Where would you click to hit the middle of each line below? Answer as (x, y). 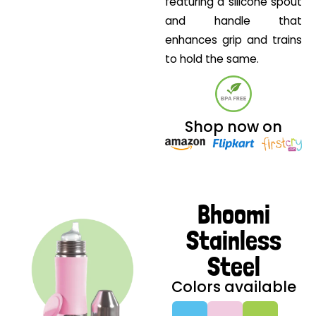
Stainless (233, 241)
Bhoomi (233, 214)
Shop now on (233, 127)
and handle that (233, 21)
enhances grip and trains (233, 40)
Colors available (233, 287)
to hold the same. (212, 59)
